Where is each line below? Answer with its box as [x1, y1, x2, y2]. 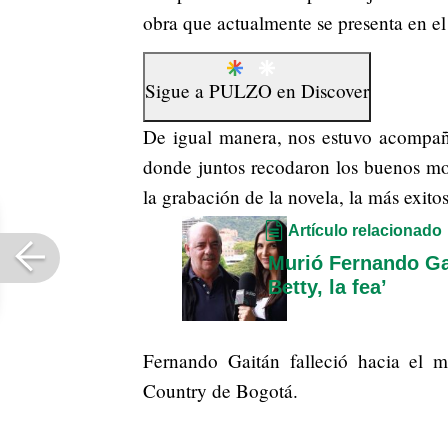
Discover [301, 77, 369, 103]
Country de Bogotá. [143, 377, 298, 403]
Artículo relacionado [288, 221, 442, 239]
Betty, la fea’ [268, 275, 387, 298]
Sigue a [145, 77, 209, 103]
